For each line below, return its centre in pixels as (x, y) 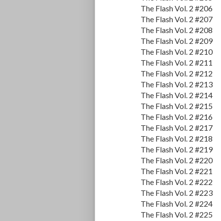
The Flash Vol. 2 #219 (177, 149)
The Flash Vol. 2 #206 (177, 8)
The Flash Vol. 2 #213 (177, 84)
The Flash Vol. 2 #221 (177, 171)
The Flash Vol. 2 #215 (177, 106)
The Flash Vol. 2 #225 (177, 215)
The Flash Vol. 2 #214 (177, 95)
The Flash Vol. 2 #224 (177, 204)
